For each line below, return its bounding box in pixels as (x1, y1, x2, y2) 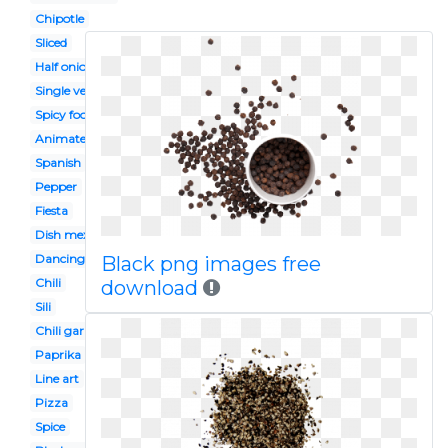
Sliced (34, 35, 67, 50)
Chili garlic (34, 323, 96, 338)
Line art (34, 371, 79, 386)
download (100, 276, 198, 300)
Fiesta (34, 203, 68, 218)
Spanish (34, 155, 81, 170)
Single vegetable (34, 83, 129, 98)
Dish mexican (34, 227, 113, 242)
